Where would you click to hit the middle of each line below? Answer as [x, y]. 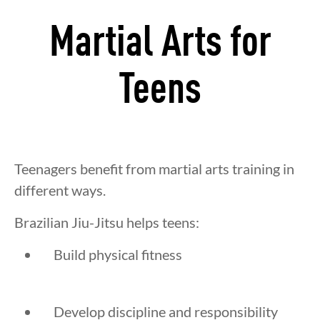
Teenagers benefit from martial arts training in [154, 169]
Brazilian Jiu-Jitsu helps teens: [107, 222]
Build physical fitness [118, 255]
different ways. [60, 190]
